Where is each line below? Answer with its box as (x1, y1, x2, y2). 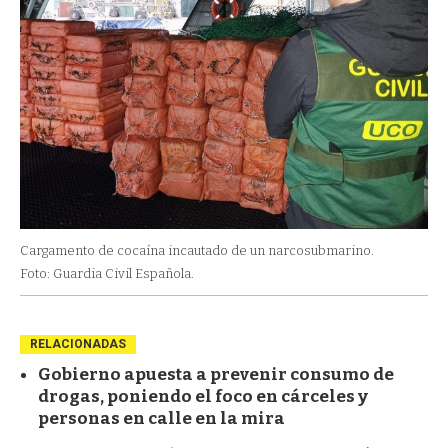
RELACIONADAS (30, 336, 126, 351)
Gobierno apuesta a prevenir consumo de (38, 363, 394, 385)
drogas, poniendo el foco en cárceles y (38, 385, 368, 407)
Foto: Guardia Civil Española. (20, 265, 194, 281)
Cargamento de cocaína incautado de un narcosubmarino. (20, 242, 374, 258)
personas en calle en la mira (38, 407, 285, 429)
